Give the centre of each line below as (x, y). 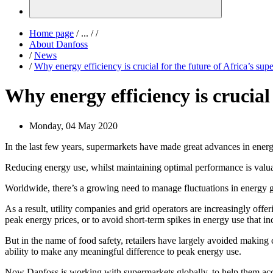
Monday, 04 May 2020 (73, 126)
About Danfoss (58, 44)
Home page (51, 33)
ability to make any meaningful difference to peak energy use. (123, 251)
